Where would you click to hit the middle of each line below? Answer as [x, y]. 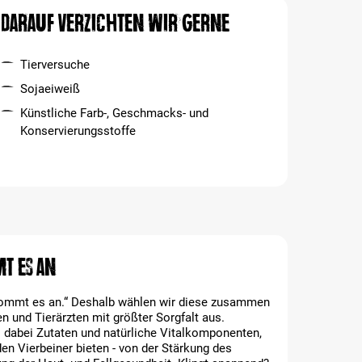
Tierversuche [55, 65]
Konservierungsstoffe [78, 131]
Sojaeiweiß [50, 89]
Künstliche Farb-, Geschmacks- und [114, 113]
